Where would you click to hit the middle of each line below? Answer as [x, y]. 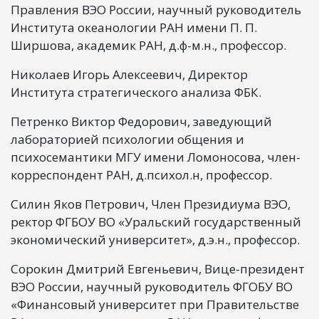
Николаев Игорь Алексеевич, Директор [129, 74]
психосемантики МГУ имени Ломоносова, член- [156, 157]
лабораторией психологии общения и [127, 139]
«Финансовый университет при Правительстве [155, 304]
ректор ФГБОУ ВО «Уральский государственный [156, 221]
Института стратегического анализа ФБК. [136, 92]
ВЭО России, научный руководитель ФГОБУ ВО [152, 286]
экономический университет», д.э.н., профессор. [155, 239]
